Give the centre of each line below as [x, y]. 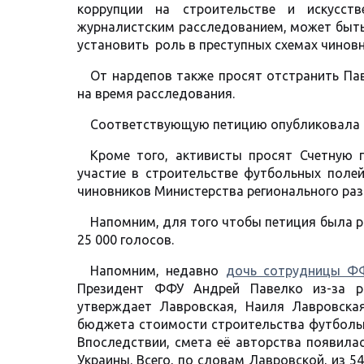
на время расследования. [156, 94]
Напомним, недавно [158, 271]
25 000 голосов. [126, 240]
